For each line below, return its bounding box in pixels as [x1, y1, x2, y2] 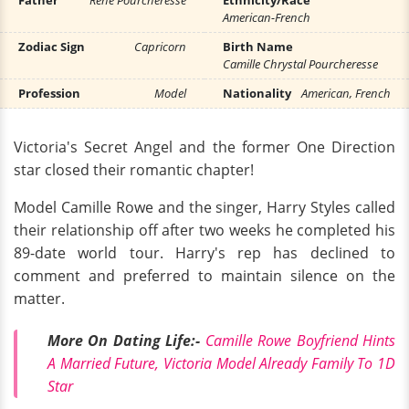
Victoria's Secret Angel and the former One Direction [14, 137, 395, 157]
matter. [14, 288, 65, 309]
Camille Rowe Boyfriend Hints [204, 330, 396, 351]
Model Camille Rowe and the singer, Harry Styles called [14, 197, 395, 217]
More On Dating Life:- [47, 330, 201, 351]
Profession [18, 85, 80, 101]
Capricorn [134, 38, 186, 55]
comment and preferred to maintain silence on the [14, 266, 395, 286]
